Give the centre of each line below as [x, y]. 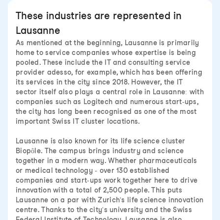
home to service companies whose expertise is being [106, 53]
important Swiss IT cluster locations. [78, 121]
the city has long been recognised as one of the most [106, 111]
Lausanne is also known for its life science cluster [101, 141]
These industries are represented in [99, 16]
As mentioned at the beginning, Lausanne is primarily [108, 43]
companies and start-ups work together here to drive [107, 180]
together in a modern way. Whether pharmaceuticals [107, 161]
